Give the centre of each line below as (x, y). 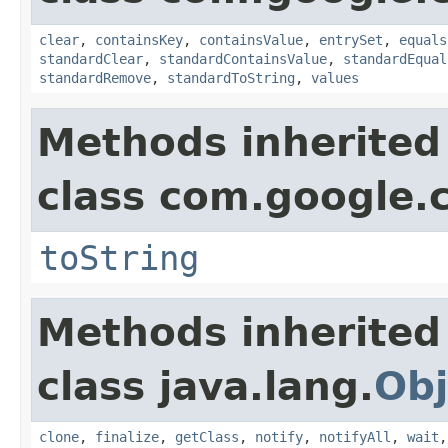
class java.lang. (205, 386)
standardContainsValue (243, 58)
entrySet (351, 39)
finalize (127, 436)
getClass (207, 436)
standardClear (91, 58)
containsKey (139, 39)
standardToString (231, 77)
